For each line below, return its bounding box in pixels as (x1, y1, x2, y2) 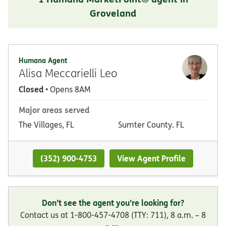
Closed (19, 83, 43, 95)
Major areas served (19, 103, 89, 116)
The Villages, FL (19, 119, 74, 130)
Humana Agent (19, 54, 68, 66)
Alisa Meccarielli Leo (19, 65, 117, 80)
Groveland (90, 6, 136, 20)
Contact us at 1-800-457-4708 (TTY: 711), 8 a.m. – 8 (20, 209, 206, 221)
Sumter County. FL (118, 119, 184, 130)
